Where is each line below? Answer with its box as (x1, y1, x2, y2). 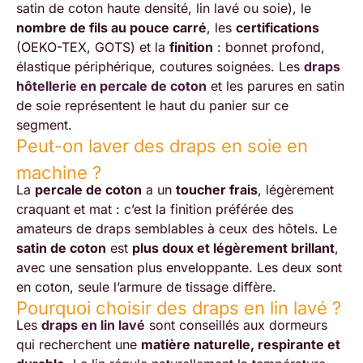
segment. (16, 116, 72, 133)
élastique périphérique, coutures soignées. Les (16, 58, 304, 75)
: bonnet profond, (213, 38, 325, 55)
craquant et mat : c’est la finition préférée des (16, 201, 293, 218)
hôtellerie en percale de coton (16, 77, 207, 94)
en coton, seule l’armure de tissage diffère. (16, 279, 276, 296)
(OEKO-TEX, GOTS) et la (16, 38, 169, 55)
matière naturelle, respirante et (141, 336, 340, 353)
